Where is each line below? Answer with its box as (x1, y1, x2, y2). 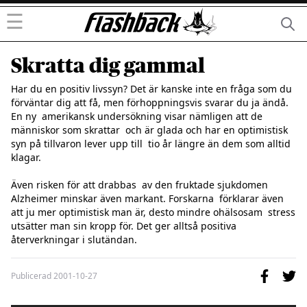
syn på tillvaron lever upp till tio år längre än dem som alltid (11, 137, 291, 150)
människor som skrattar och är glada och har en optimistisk (11, 123, 288, 136)
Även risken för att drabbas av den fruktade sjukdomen (11, 178, 268, 191)
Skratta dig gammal (11, 54, 205, 77)
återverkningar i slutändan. (11, 233, 137, 246)
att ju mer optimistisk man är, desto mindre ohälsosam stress (11, 206, 295, 219)
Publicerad (11, 270, 53, 282)
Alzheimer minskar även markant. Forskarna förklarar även (11, 192, 284, 205)
